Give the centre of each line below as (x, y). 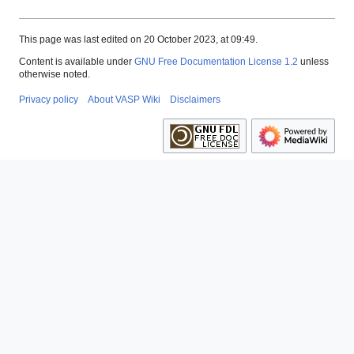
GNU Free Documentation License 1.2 (216, 62)
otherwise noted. (55, 75)
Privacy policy (49, 100)
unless (313, 62)
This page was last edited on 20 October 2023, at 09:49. (138, 40)
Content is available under (77, 62)
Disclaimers (195, 100)
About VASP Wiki (124, 100)
